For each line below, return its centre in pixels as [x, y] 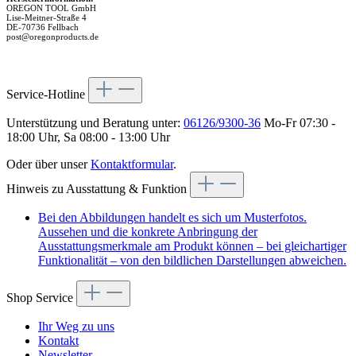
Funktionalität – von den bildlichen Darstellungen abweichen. [192, 260]
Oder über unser [48, 164]
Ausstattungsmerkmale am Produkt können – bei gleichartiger [192, 246]
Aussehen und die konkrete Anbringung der [148, 231]
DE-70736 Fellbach [43, 27]
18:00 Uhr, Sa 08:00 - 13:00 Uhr [88, 137]
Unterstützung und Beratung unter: [95, 122]
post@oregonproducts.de [52, 36]
